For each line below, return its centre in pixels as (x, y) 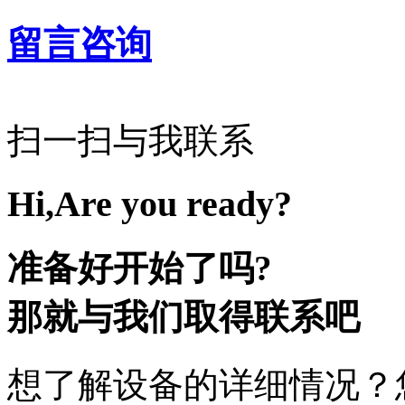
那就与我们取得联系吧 (184, 317)
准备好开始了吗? (140, 268)
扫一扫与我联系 (131, 141)
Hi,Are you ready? (150, 203)
